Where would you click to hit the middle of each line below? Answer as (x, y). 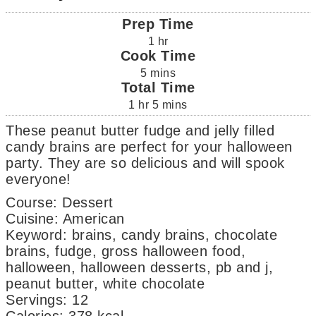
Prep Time (158, 24)
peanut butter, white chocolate (105, 283)
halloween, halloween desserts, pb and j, (140, 267)
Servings (35, 299)
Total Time (158, 87)
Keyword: (37, 235)
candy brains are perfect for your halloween (149, 146)
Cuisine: (32, 218)
